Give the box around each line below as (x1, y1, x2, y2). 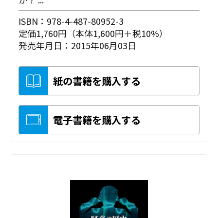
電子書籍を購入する (53, 112, 141, 127)
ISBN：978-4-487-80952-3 (18, 14, 124, 27)
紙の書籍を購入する (53, 73, 141, 88)
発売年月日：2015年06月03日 (18, 38, 137, 52)
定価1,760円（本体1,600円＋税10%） (18, 26, 168, 39)
